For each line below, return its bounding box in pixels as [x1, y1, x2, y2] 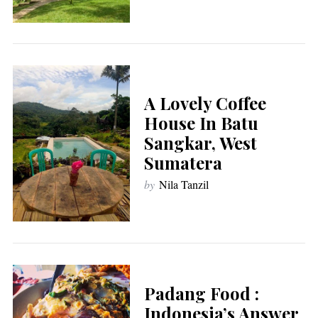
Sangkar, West [143, 131, 257, 155]
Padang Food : [143, 281, 259, 305]
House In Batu [143, 111, 258, 135]
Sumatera [143, 151, 222, 175]
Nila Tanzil [158, 177, 209, 192]
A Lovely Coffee [143, 92, 266, 115]
